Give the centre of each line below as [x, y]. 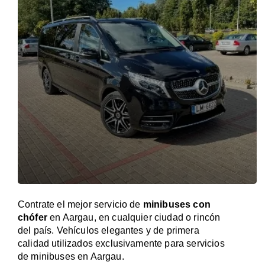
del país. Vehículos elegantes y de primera [109, 230]
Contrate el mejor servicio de [80, 204]
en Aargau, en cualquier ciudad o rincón [134, 217]
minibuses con [177, 204]
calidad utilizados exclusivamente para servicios [121, 243]
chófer [33, 217]
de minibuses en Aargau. [71, 256]
